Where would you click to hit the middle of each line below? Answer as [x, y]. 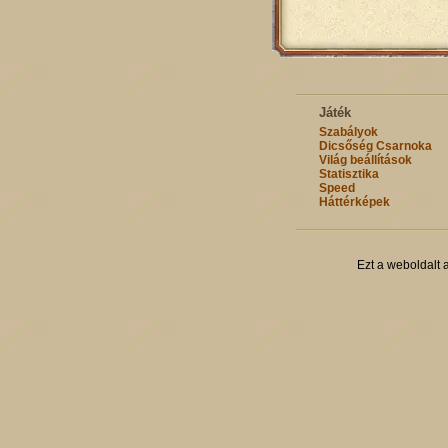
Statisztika [348, 174]
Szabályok [348, 132]
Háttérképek [354, 202]
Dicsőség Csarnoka [375, 146]
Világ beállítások [365, 160]
